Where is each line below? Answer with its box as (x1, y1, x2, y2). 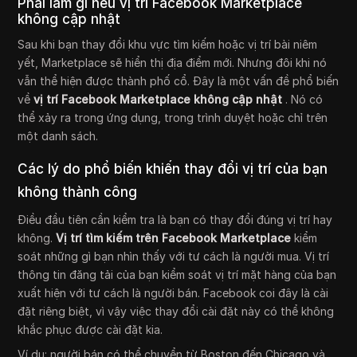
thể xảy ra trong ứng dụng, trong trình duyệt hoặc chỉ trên (18, 111, 328, 125)
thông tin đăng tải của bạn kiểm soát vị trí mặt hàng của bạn (18, 268, 337, 282)
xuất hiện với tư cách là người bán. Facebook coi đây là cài (18, 286, 329, 300)
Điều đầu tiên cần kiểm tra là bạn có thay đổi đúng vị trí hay (18, 213, 333, 227)
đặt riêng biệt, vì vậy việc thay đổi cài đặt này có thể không (18, 304, 335, 319)
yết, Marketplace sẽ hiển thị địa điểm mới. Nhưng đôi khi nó (18, 56, 328, 70)
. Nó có (282, 92, 324, 107)
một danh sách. (18, 129, 99, 143)
